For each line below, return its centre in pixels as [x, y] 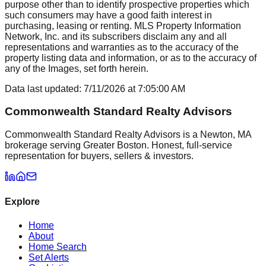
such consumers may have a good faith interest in [108, 15]
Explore [22, 202]
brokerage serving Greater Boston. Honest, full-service [118, 145]
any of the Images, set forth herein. [77, 68]
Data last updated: [44, 88]
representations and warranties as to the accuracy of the [122, 47]
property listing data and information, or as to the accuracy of [131, 58]
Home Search [58, 246]
